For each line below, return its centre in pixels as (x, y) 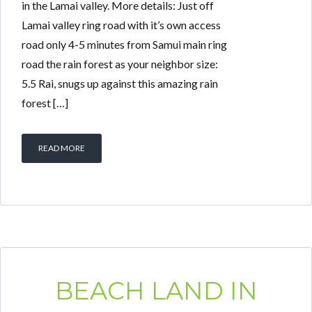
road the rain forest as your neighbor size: (120, 63)
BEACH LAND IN (156, 290)
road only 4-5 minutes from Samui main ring (124, 44)
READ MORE (62, 148)
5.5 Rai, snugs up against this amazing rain (120, 83)
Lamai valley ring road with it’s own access (121, 24)
